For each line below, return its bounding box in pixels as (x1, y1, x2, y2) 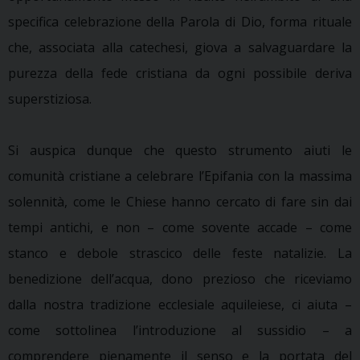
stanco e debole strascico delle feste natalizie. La (8, 243, 352, 262)
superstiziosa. (8, 89, 92, 108)
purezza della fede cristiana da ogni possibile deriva (8, 63, 352, 82)
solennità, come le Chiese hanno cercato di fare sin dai (8, 192, 352, 211)
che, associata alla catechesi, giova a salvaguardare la (8, 38, 352, 56)
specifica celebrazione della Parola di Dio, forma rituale (8, 12, 352, 31)
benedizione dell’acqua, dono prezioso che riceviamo (8, 269, 352, 288)
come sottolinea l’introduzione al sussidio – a (8, 321, 352, 339)
